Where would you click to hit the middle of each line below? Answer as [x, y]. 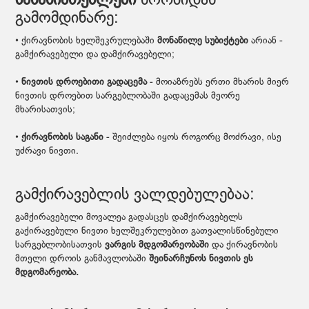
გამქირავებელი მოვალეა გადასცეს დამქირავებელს [129, 217]
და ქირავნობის [244, 245]
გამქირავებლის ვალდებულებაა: [135, 195]
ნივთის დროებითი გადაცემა [84, 82]
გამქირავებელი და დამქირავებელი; [95, 54]
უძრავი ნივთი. [47, 151]
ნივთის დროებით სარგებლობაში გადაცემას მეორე [128, 96]
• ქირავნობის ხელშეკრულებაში [87, 41]
